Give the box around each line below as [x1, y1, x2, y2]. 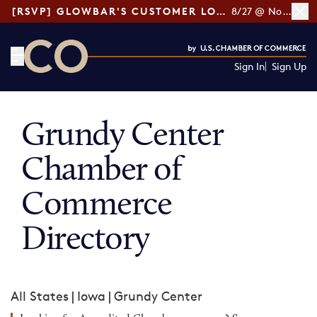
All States [11, 288, 69, 304]
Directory [21, 224, 150, 258]
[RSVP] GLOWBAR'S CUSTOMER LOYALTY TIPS [216, 5, 226, 17]
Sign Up [271, 60, 306, 72]
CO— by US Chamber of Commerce [23, 74, 234, 89]
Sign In [234, 60, 265, 72]
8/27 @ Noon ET [282, 5, 292, 17]
